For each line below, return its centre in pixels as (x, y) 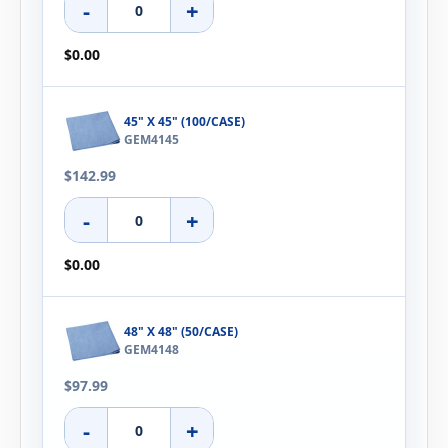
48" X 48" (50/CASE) (181, 332)
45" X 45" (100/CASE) (184, 122)
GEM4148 (151, 350)
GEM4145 (151, 140)
